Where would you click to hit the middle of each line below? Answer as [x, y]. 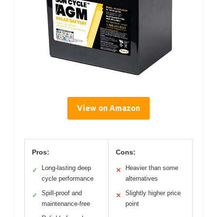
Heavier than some [152, 168]
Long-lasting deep [66, 168]
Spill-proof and [62, 193]
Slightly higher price [153, 193]
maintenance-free [66, 203]
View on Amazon [108, 108]
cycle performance [68, 178]
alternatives [142, 178]
